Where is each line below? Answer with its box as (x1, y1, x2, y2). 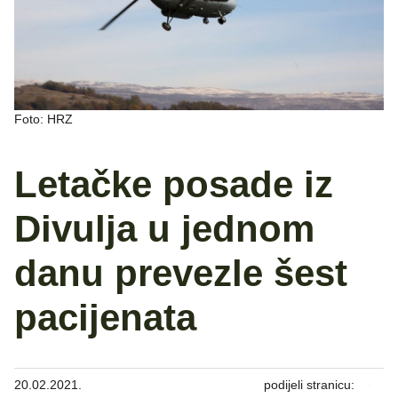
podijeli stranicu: (264, 378, 354, 393)
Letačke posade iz (14, 163, 333, 206)
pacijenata (14, 297, 196, 339)
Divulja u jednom (14, 208, 314, 251)
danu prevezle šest (14, 252, 347, 295)
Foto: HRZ (14, 112, 73, 127)
